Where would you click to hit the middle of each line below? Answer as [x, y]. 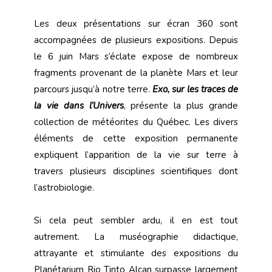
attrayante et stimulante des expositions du [136, 253]
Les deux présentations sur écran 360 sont [136, 24]
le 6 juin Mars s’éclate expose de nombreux [136, 57]
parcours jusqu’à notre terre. [93, 90]
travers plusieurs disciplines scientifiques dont [136, 172]
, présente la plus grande [181, 106]
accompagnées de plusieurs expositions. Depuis [136, 40]
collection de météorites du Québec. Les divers [136, 122]
